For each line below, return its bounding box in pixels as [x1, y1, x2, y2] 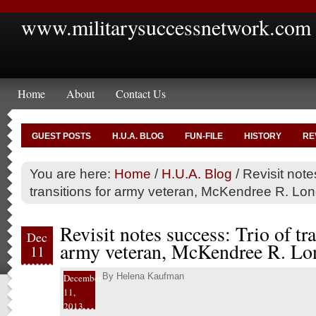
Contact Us [116, 86, 166, 101]
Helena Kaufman [116, 271, 184, 281]
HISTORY [244, 131, 281, 141]
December [63, 272, 102, 284]
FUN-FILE [185, 131, 223, 141]
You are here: [30, 166, 114, 181]
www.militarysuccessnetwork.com [21, 13, 311, 41]
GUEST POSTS [32, 131, 91, 141]
